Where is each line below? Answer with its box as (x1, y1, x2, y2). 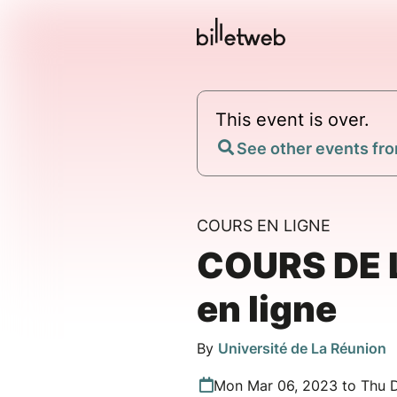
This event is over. (215, 109, 370, 131)
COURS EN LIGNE (197, 216, 331, 236)
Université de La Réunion (218, 339, 386, 358)
